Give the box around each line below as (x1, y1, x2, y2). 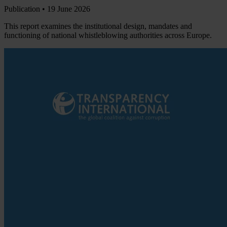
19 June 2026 (47, 5, 90, 14)
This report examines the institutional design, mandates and (4, 22, 192, 31)
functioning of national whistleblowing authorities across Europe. (4, 31, 212, 40)
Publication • (4, 5, 47, 14)
